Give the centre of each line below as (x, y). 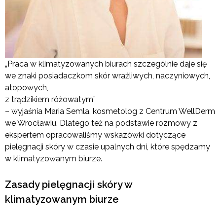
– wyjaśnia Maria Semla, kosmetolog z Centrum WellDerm (110, 111)
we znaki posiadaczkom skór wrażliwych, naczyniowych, (108, 75)
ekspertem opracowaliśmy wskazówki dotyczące (95, 135)
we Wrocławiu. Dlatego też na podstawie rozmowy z (101, 123)
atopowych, (27, 87)
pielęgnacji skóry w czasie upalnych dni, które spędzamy (108, 147)
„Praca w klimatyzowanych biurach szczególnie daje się (106, 64)
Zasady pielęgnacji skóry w (69, 184)
